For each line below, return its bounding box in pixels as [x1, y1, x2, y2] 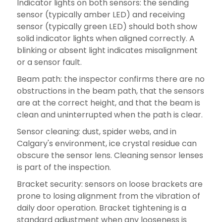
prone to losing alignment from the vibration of [16, 190, 200, 202]
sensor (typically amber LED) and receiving [16, 8, 185, 20]
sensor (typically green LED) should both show [16, 20, 197, 32]
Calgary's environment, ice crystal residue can [16, 137, 197, 149]
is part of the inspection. [16, 161, 111, 173]
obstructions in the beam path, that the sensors [16, 85, 204, 97]
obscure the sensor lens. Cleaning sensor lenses [16, 149, 203, 161]
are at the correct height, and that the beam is [16, 97, 200, 109]
